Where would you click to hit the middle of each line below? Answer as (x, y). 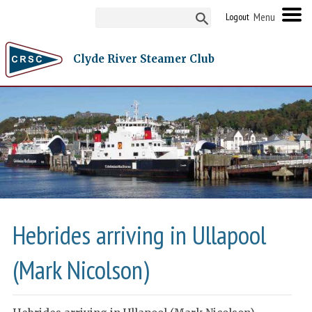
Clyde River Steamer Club (144, 58)
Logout (237, 16)
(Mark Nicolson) (81, 269)
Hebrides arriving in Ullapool (140, 234)
